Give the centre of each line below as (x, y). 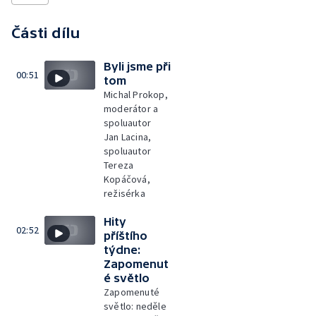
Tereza (119, 165)
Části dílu (46, 33)
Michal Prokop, (136, 95)
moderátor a (131, 109)
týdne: (122, 250)
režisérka (124, 193)
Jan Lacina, (128, 137)
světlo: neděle (135, 306)
